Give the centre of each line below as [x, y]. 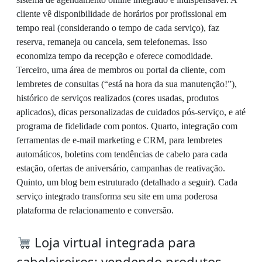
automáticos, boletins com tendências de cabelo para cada [122, 154]
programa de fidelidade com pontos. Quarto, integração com [127, 126]
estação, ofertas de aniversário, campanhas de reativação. [121, 168]
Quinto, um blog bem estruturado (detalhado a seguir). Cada [127, 182]
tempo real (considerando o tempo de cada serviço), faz [118, 28]
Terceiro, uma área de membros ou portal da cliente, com [121, 70]
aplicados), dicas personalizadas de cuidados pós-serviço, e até [131, 112]
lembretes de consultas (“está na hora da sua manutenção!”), [127, 84]
